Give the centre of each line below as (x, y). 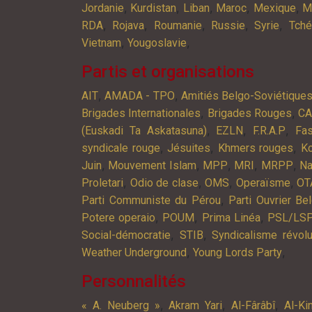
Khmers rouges (256, 148)
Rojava (128, 25)
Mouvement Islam (152, 165)
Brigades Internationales (141, 113)
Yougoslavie (157, 42)
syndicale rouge (121, 148)
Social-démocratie (126, 235)
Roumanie (178, 25)
